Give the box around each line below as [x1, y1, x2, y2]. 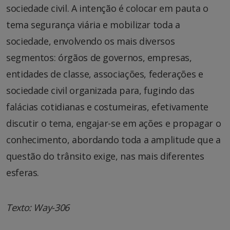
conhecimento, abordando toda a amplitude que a [6, 133, 221, 146]
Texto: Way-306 [6, 201, 69, 214]
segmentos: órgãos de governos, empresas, [6, 51, 192, 64]
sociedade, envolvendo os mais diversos [6, 34, 175, 47]
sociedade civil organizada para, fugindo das [6, 84, 195, 97]
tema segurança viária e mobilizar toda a [6, 18, 180, 31]
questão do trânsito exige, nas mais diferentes [6, 149, 204, 162]
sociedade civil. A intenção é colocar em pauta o [6, 2, 208, 14]
